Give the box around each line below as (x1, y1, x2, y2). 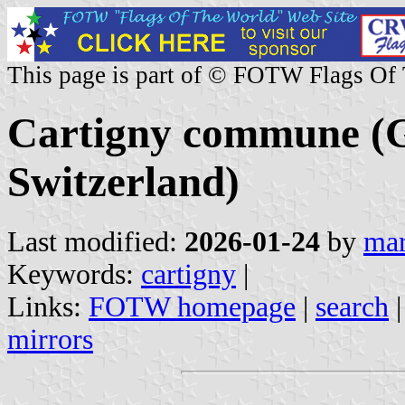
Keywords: (7, 258, 141, 290)
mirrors (7, 323, 93, 355)
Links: (7, 290, 89, 323)
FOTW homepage (89, 290, 296, 323)
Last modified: (7, 225, 184, 258)
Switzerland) (7, 158, 240, 206)
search (316, 290, 389, 323)
